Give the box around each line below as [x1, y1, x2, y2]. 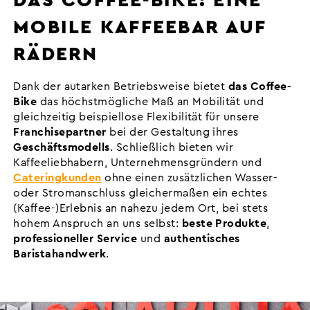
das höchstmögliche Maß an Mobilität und [37, 96, 264, 108]
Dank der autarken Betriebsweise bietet [13, 81, 228, 93]
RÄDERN [13, 44, 98, 64]
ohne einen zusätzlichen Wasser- [101, 172, 278, 184]
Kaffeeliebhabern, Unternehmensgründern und [13, 157, 262, 169]
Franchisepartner [13, 127, 107, 138]
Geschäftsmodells [13, 142, 110, 154]
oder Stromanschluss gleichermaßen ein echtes [13, 188, 268, 199]
